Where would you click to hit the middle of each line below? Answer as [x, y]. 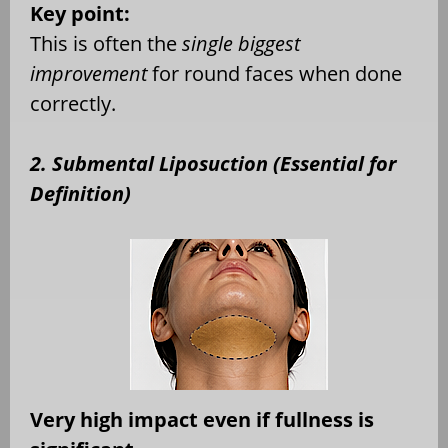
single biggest [241, 43]
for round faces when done [274, 73]
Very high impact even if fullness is [202, 419]
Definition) [80, 193]
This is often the [106, 43]
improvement [88, 73]
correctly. [73, 103]
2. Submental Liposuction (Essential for [213, 163]
